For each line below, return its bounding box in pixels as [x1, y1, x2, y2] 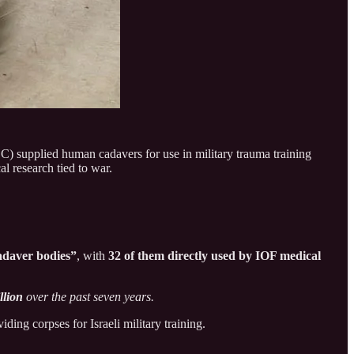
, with [77, 249, 108, 263]
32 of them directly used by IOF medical [108, 249, 321, 263]
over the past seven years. [23, 290, 154, 304]
